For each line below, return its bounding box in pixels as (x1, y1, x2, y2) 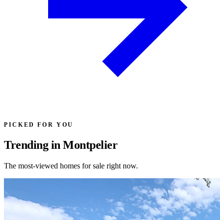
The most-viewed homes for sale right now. (4, 161, 138, 170)
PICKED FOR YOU (4, 121, 74, 128)
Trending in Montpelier (4, 138, 118, 151)
